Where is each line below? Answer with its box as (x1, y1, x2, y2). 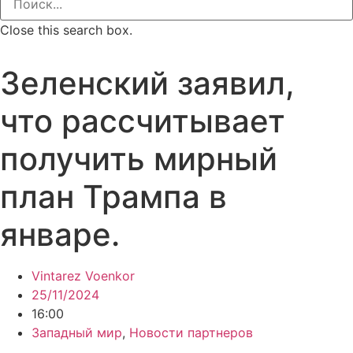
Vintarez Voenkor (32, 268, 135, 284)
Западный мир (32, 325, 122, 340)
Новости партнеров (129, 325, 253, 340)
